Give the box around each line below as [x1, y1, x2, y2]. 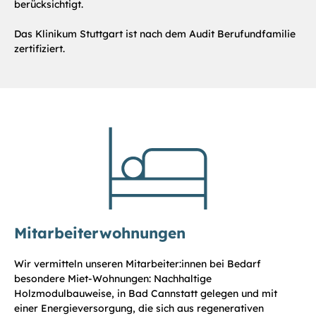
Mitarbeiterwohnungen [14, 223, 186, 242]
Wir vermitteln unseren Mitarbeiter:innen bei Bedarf [14, 257, 261, 270]
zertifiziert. [14, 42, 65, 55]
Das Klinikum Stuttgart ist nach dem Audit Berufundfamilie [14, 27, 296, 40]
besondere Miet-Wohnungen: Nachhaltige [14, 272, 212, 285]
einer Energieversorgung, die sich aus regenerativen [14, 301, 264, 315]
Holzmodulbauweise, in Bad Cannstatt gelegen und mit [14, 286, 277, 300]
